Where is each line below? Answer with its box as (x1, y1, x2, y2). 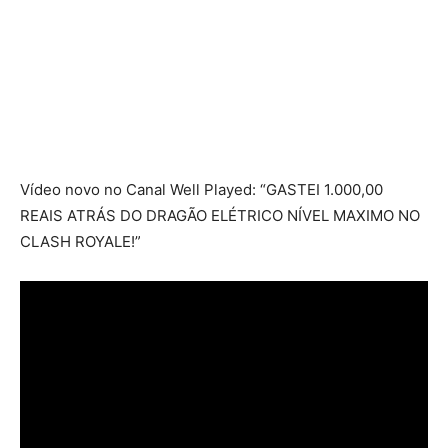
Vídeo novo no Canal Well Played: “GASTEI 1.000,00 (20, 180, 383, 199)
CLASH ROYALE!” (20, 232, 141, 251)
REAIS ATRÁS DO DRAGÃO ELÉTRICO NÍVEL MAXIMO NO (20, 206, 420, 225)
